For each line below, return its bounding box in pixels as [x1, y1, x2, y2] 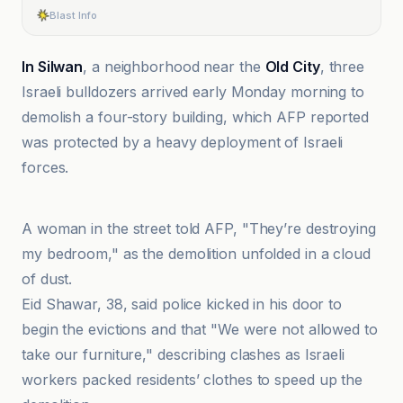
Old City [264, 58, 320, 76]
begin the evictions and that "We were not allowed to [22, 320, 378, 338]
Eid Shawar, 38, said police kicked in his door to [22, 295, 343, 313]
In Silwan [22, 58, 84, 76]
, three [319, 58, 365, 76]
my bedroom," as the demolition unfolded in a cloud [22, 245, 371, 263]
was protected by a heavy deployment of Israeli [22, 133, 344, 151]
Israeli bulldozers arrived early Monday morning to [22, 83, 364, 101]
